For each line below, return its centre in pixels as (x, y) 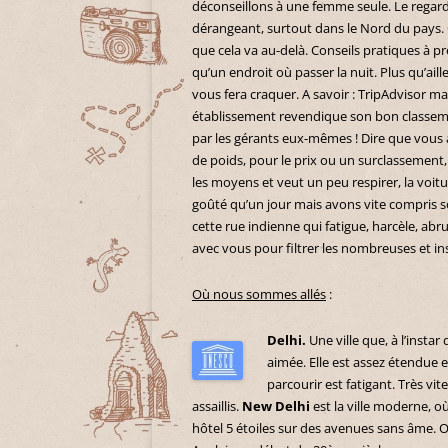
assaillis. (217, 406)
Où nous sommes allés (259, 294)
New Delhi (276, 406)
